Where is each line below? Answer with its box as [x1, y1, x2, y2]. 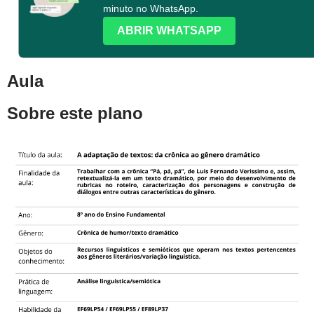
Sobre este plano [7, 104, 143, 123]
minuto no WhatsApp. [103, 3, 199, 14]
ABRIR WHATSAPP [117, 25, 222, 36]
